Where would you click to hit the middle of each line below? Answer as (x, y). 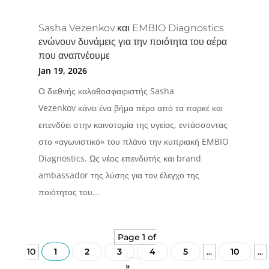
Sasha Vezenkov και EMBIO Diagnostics (131, 28)
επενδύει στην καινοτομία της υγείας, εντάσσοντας (133, 124)
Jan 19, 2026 (62, 70)
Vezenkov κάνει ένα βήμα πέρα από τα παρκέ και (130, 107)
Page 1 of (137, 237)
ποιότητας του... (69, 192)
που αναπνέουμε (74, 55)
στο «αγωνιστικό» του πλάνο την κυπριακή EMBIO (133, 141)
